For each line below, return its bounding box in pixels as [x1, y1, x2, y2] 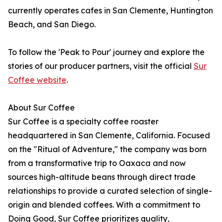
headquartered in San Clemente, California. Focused [8, 130, 210, 140]
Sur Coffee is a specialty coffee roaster [8, 116, 159, 126]
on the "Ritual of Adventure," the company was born [8, 144, 207, 154]
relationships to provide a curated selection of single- [8, 186, 212, 196]
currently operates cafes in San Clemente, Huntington [8, 5, 213, 15]
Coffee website [8, 75, 66, 85]
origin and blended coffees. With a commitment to [8, 200, 200, 210]
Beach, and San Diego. [8, 19, 96, 29]
